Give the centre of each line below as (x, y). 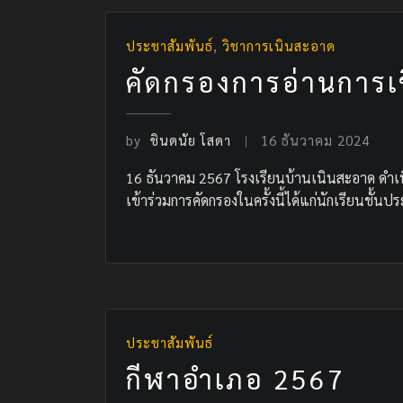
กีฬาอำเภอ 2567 (236, 378)
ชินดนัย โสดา (191, 139)
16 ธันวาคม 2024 (316, 139)
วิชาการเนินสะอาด (279, 45)
